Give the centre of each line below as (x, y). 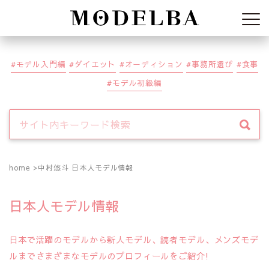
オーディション (154, 64)
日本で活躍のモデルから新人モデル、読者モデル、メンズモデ (134, 240)
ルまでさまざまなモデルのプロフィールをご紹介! (109, 256)
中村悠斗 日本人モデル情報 (86, 168)
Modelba (222, 18)
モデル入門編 (41, 64)
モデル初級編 (137, 83)
